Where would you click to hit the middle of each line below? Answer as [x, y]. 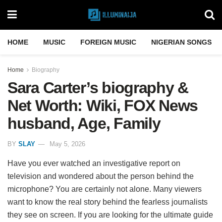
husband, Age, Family [84, 123]
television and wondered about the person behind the [101, 176]
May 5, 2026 [67, 144]
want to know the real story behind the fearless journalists [108, 202]
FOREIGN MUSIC [108, 42]
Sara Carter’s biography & [98, 88]
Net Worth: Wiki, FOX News [103, 106]
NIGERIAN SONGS [181, 42]
